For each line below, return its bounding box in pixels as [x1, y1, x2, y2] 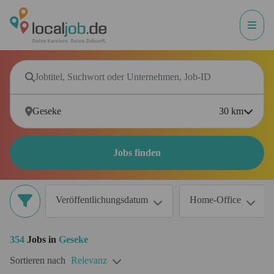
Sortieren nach [10, 255, 65, 265]
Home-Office [190, 194, 241, 205]
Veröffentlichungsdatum [56, 194, 148, 205]
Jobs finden [113, 147, 161, 158]
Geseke [59, 234, 88, 245]
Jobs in [24, 234, 59, 245]
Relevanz [71, 255, 107, 265]
